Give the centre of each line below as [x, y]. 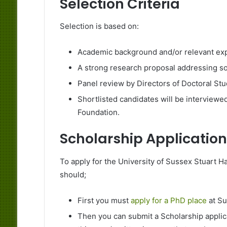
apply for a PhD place [168, 200]
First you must [104, 200]
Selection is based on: [99, 26]
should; [73, 174]
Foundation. [98, 112]
